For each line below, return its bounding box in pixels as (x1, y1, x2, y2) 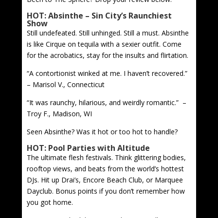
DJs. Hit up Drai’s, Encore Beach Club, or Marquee (26, 175, 183, 184)
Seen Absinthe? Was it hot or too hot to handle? (26, 127, 178, 136)
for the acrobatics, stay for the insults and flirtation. (26, 50, 188, 60)
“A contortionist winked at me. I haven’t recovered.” (26, 68, 189, 78)
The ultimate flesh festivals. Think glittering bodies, (26, 152, 186, 162)
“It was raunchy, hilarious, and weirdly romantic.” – (26, 97, 186, 107)
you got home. (26, 197, 73, 207)
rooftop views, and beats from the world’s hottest (26, 163, 184, 173)
